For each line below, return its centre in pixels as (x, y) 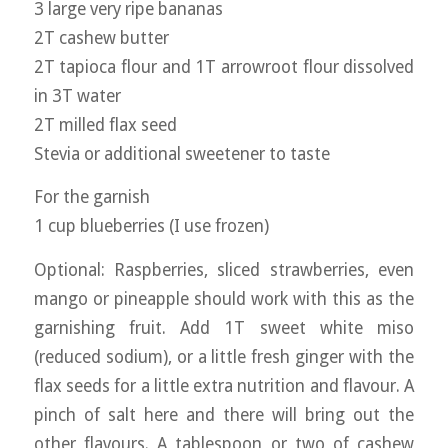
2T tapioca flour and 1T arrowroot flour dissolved (224, 66)
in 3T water (77, 95)
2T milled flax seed (105, 124)
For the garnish (91, 197)
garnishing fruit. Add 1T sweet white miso (224, 327)
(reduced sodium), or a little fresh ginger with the (224, 356)
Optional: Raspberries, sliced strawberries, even (224, 269)
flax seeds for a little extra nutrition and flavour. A (224, 385)
